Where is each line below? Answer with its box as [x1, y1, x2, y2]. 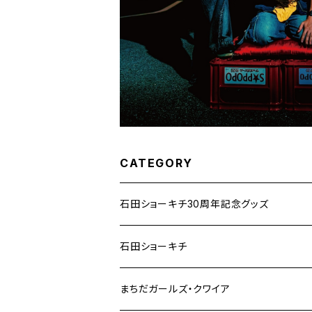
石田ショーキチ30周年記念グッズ [120, 198, 269, 210]
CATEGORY [120, 156, 193, 170]
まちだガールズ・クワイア [120, 283, 231, 295]
